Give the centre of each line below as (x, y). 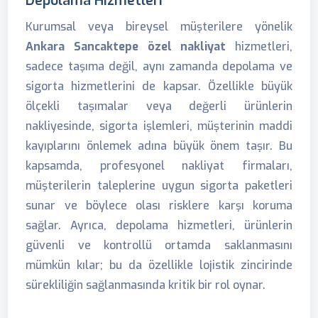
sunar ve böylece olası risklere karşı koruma (159, 205)
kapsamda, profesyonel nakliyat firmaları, (159, 166)
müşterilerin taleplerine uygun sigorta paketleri (159, 186)
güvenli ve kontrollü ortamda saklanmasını (159, 245)
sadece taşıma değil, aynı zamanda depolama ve (159, 66)
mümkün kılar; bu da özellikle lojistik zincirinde (159, 265)
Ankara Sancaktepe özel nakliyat (126, 46)
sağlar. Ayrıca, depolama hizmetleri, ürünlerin (159, 225)
